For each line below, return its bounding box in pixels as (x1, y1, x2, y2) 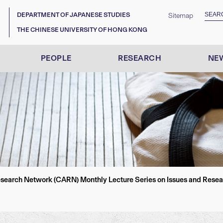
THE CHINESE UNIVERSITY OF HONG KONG (17, 26, 148, 33)
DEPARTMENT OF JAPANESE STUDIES (17, 11, 130, 18)
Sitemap (168, 11, 193, 20)
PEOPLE (40, 53, 72, 63)
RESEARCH (118, 53, 162, 63)
